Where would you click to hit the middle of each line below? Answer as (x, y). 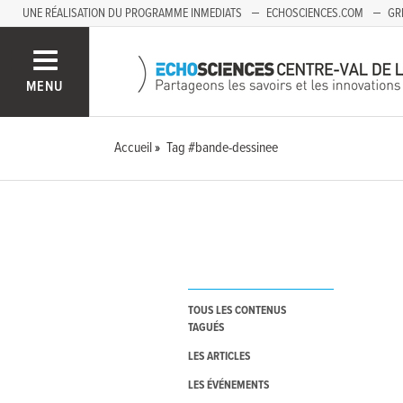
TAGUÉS (206, 328)
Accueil (134, 148)
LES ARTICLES (219, 357)
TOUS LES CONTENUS (237, 311)
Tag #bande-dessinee (223, 148)
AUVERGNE (70, 40)
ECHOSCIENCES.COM (315, 13)
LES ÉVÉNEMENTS (228, 386)
